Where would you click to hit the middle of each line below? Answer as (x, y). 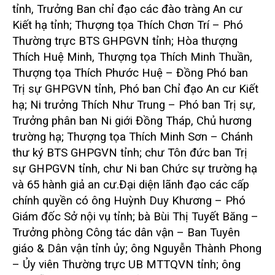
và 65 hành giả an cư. (66, 184)
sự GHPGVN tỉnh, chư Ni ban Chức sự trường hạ (135, 168)
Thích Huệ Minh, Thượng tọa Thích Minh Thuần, (132, 57)
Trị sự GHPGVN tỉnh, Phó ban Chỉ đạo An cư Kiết (135, 89)
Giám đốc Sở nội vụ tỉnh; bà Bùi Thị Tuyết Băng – (135, 216)
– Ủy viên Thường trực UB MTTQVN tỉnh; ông (126, 264)
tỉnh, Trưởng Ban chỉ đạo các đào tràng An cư (127, 9)
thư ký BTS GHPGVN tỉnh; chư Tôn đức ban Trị (130, 153)
